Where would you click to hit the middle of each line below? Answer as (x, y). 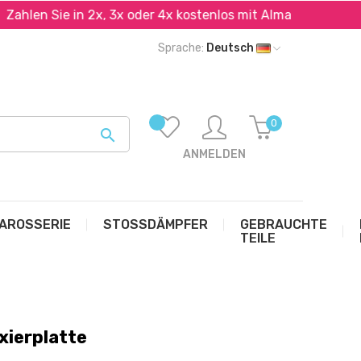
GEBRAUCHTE (284, 224)
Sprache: (181, 48)
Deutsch (231, 48)
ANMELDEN (214, 154)
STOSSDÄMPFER (156, 224)
